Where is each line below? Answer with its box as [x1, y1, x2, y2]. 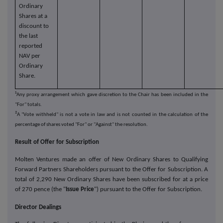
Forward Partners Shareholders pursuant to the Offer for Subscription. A [15, 166, 208, 173]
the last [18, 33, 38, 40]
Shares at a [18, 13, 47, 20]
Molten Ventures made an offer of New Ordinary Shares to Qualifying [15, 156, 208, 163]
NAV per [18, 53, 40, 60]
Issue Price [66, 186, 94, 193]
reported [18, 43, 42, 50]
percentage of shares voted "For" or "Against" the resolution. [15, 122, 148, 128]
